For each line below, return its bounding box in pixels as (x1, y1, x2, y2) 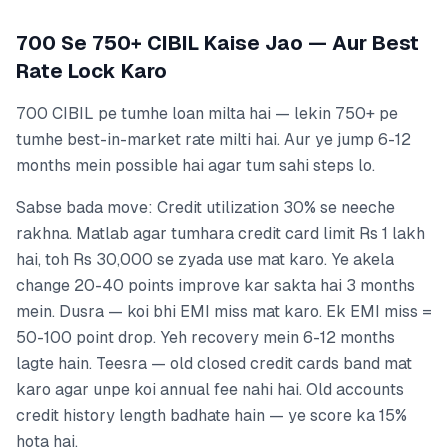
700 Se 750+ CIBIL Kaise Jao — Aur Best (16, 32, 419, 55)
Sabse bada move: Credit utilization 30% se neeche (16, 198, 395, 218)
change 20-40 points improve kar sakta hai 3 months (16, 276, 415, 296)
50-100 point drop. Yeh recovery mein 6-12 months (16, 328, 395, 348)
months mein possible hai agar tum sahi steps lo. (16, 156, 375, 176)
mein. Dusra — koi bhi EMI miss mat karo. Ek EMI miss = (16, 302, 432, 322)
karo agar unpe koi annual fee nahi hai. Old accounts (16, 380, 404, 400)
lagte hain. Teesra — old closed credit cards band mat (16, 354, 412, 374)
